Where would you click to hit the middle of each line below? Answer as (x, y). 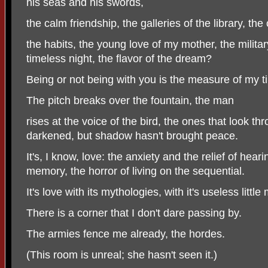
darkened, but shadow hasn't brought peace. (132, 136)
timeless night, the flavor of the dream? (119, 59)
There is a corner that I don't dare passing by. (134, 213)
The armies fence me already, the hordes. (126, 234)
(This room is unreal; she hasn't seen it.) (122, 255)
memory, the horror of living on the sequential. (135, 171)
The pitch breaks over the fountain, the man (130, 101)
